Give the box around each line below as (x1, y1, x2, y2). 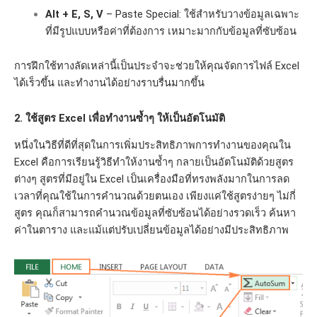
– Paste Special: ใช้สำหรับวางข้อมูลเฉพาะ (103, 7, 299, 21)
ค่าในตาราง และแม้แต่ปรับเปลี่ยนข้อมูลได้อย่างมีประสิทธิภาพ (14, 224, 289, 237)
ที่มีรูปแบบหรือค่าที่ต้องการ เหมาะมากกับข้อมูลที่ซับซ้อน (45, 24, 296, 38)
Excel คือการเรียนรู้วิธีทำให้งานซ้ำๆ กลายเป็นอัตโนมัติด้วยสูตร (14, 156, 294, 169)
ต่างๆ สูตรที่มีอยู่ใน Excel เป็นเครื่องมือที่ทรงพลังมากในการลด (14, 173, 289, 186)
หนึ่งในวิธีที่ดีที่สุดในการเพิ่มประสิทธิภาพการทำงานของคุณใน (14, 139, 291, 152)
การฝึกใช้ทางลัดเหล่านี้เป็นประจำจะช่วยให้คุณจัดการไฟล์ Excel (14, 59, 299, 73)
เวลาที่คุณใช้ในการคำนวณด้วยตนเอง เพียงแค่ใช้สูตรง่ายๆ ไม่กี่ (14, 190, 296, 203)
